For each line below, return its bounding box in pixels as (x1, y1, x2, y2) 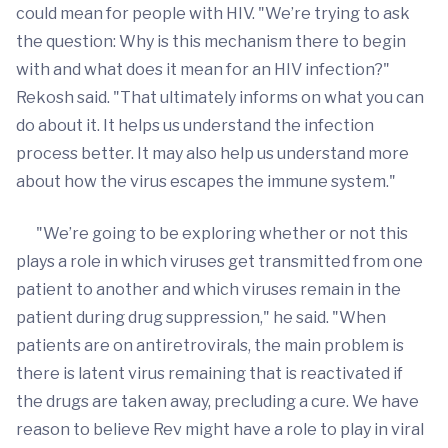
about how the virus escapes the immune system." (16, 172, 396, 191)
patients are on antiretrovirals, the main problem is (16, 336, 404, 355)
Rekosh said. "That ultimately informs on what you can (16, 88, 424, 107)
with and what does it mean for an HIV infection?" (16, 60, 390, 79)
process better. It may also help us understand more (16, 144, 409, 163)
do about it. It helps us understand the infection (16, 116, 374, 135)
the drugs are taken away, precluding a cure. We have (16, 392, 419, 411)
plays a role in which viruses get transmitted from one (16, 252, 423, 271)
